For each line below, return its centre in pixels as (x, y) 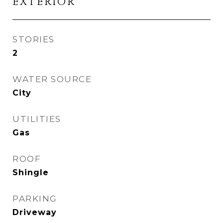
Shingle (31, 172)
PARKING (35, 199)
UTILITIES (37, 119)
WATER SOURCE (52, 79)
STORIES (34, 39)
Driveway (35, 212)
